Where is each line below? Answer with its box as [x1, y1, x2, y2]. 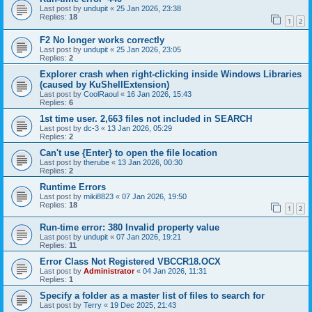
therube [84, 157, 109, 166]
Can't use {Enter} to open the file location [40, 147, 217, 158]
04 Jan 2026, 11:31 [143, 267, 207, 276]
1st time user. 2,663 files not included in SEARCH [40, 113, 252, 124]
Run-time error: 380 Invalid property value [40, 222, 219, 233]
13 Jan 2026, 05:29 [107, 123, 172, 132]
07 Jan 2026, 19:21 [116, 233, 181, 242]
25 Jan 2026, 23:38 [116, 4, 181, 13]
